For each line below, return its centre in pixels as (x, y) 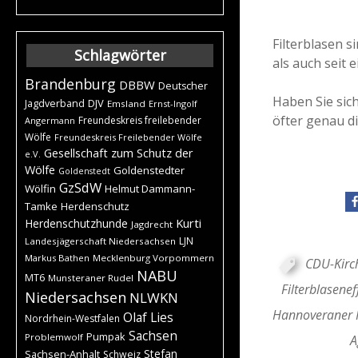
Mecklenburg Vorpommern (153, 257)
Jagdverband (55, 103)
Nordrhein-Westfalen (72, 318)
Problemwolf (54, 336)
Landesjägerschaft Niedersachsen (100, 241)
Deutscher (183, 86)
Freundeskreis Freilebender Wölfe (128, 137)
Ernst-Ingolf (173, 103)
